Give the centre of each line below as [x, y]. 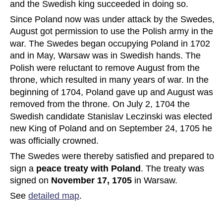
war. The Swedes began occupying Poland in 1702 [111, 43]
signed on [30, 181]
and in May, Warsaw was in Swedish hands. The [107, 56]
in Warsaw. [156, 181]
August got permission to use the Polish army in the [113, 31]
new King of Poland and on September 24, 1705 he [112, 129]
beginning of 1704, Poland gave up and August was [113, 92]
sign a [23, 168]
